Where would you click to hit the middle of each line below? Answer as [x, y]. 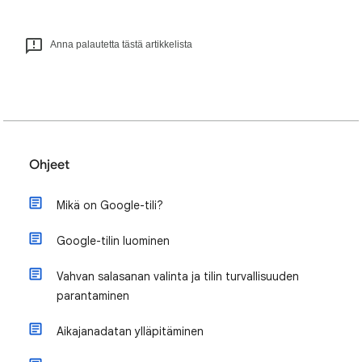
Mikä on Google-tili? [110, 205]
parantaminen [93, 296]
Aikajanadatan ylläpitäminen [130, 331]
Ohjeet [49, 165]
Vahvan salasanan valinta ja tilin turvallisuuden [178, 276]
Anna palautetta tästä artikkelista [121, 44]
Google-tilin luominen [113, 241]
